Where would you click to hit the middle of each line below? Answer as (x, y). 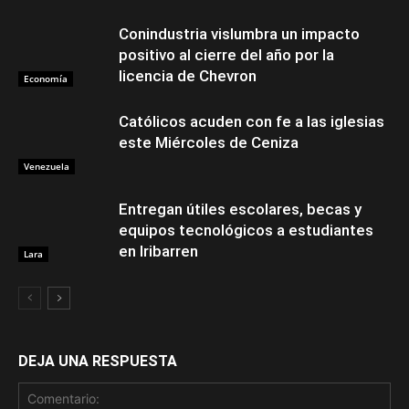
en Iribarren (158, 251)
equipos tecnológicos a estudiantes (246, 230)
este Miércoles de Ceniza (209, 142)
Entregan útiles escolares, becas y (240, 209)
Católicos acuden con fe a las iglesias (252, 121)
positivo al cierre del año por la (226, 55)
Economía (46, 78)
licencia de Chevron (188, 76)
